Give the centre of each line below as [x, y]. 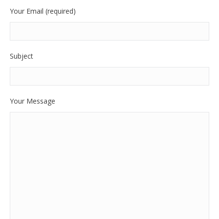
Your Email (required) [43, 11]
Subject [22, 56]
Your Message [33, 101]
